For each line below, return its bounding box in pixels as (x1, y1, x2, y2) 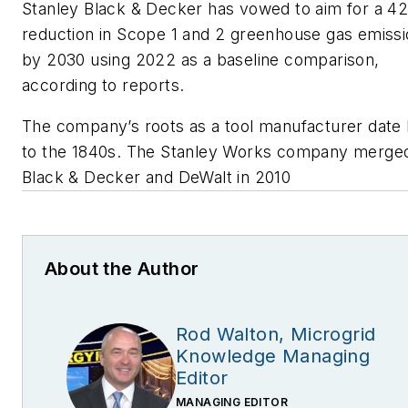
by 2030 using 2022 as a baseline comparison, (22, 49, 380, 69)
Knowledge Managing (176, 345, 371, 368)
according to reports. (22, 75, 185, 95)
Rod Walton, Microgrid (176, 323, 376, 346)
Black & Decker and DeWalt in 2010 (22, 168, 291, 188)
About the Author (45, 258, 199, 280)
